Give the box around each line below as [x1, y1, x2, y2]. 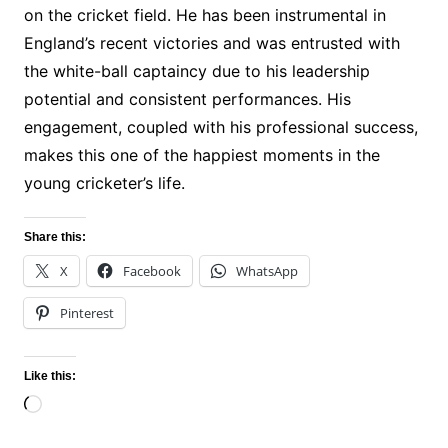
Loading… [40, 396, 115, 417]
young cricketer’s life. [23, 173, 185, 194]
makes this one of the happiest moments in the [23, 145, 380, 166]
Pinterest [59, 304, 114, 323]
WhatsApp [235, 262, 298, 281]
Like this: [23, 369, 76, 384]
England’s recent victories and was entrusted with [23, 33, 400, 54]
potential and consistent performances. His [23, 89, 351, 110]
